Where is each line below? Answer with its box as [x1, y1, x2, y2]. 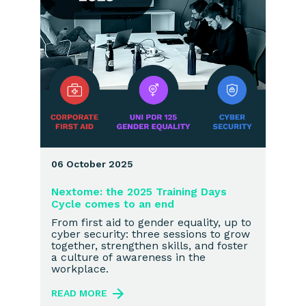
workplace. [51, 262, 109, 275]
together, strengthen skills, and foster [51, 238, 248, 252]
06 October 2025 [51, 158, 133, 169]
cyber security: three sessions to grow [51, 227, 250, 240]
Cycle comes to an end [51, 197, 174, 210]
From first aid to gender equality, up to [51, 215, 251, 229]
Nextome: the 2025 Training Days [51, 184, 227, 198]
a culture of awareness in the [51, 250, 206, 264]
